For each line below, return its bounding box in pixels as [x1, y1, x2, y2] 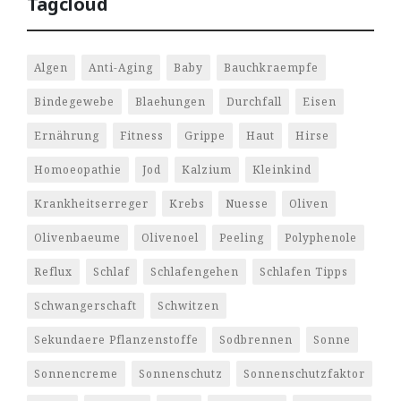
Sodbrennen [219, 332, 293, 348]
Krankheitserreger [34, 196, 149, 212]
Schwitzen [158, 298, 219, 314]
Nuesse [226, 196, 269, 212]
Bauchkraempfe [224, 60, 319, 76]
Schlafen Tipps [260, 264, 348, 280]
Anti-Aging [89, 60, 153, 76]
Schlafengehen [150, 264, 239, 280]
